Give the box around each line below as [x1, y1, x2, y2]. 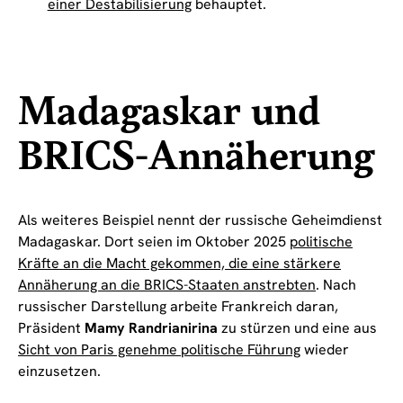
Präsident [18, 318, 85, 337]
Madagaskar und [18, 87, 320, 138]
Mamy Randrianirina [85, 318, 218, 337]
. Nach [316, 274, 356, 294]
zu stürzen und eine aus [218, 318, 377, 337]
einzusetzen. [18, 361, 101, 381]
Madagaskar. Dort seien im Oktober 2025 [18, 231, 290, 251]
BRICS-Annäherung [18, 132, 374, 183]
